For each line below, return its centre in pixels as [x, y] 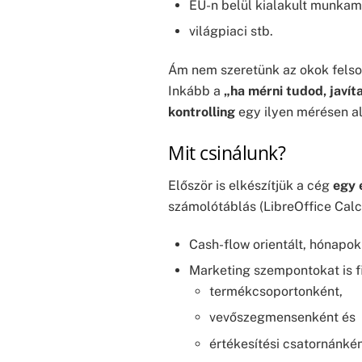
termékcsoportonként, [276, 292]
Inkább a [196, 91]
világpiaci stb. [231, 32]
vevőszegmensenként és [283, 318]
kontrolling [202, 112]
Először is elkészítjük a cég [250, 185]
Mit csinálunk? [227, 153]
